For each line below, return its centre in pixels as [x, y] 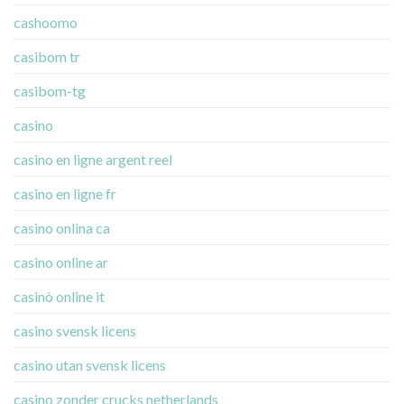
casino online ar [61, 262]
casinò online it [59, 297]
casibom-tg [50, 91]
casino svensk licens [75, 331]
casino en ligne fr [65, 194]
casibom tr [47, 57]
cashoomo [46, 23]
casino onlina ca [62, 228]
